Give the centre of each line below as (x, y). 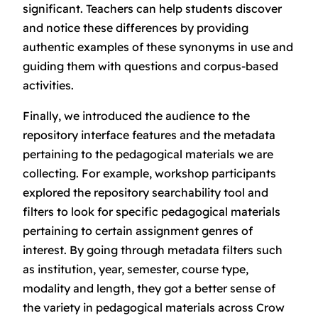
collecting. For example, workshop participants (149, 173)
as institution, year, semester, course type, (136, 269)
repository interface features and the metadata (149, 135)
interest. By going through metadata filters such (153, 250)
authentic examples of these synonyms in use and (158, 46)
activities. (50, 85)
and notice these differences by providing (136, 27)
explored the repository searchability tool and (146, 192)
